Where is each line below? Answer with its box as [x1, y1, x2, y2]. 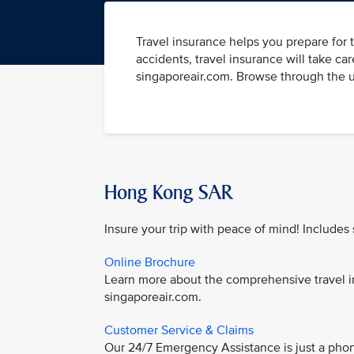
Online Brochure [104, 254, 195, 270]
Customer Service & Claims [104, 322, 254, 338]
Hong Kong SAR [104, 181, 232, 204]
